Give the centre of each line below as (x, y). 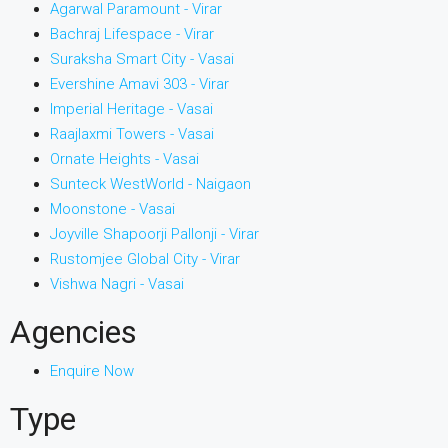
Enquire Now (92, 371)
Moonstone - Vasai (112, 209)
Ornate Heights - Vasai (124, 159)
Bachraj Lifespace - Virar (132, 34)
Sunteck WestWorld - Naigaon (150, 184)
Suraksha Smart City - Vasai (142, 59)
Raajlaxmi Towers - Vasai (132, 134)
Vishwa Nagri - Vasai (117, 284)
